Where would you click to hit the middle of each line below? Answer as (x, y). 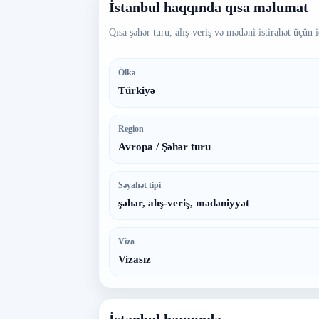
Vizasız (135, 259)
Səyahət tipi (140, 185)
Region (131, 129)
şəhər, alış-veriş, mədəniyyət (184, 203)
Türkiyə (137, 90)
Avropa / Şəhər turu (164, 147)
